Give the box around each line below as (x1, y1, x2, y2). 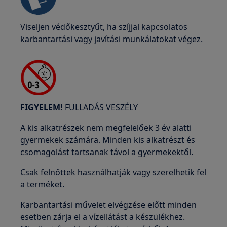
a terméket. (20, 179, 65, 190)
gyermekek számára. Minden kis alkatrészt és (20, 134, 196, 145)
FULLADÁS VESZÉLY (63, 102, 138, 113)
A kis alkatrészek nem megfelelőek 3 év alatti (20, 122, 192, 133)
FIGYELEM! (20, 102, 63, 113)
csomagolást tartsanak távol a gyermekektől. (20, 146, 194, 158)
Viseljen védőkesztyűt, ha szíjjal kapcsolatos (20, 21, 188, 32)
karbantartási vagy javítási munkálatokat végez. (20, 33, 203, 45)
